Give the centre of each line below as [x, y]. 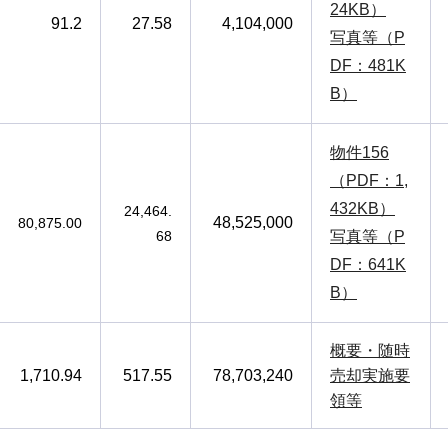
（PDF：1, [369, 180]
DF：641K [368, 264]
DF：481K [368, 65]
